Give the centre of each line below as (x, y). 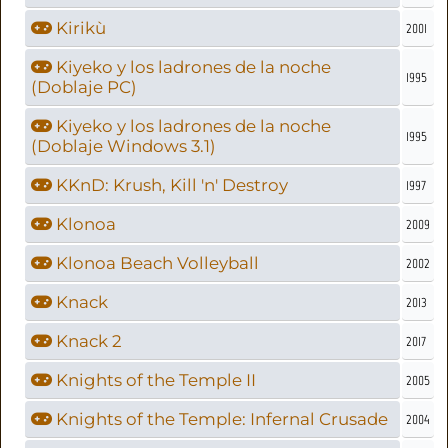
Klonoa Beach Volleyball (156, 262)
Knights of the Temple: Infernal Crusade (220, 418)
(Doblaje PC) (84, 86)
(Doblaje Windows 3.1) (124, 145)
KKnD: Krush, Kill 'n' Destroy (170, 184)
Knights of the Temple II (154, 379)
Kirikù (79, 27)
